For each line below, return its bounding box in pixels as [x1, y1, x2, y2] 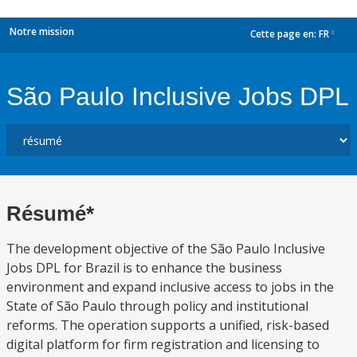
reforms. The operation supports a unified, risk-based [6, 316, 329, 334]
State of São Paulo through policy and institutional [6, 297, 308, 315]
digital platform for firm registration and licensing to [6, 335, 320, 353]
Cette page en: [250, 27, 319, 41]
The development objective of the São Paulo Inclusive [6, 240, 325, 257]
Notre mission [10, 25, 74, 38]
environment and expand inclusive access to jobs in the [6, 278, 334, 296]
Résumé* [6, 202, 94, 226]
